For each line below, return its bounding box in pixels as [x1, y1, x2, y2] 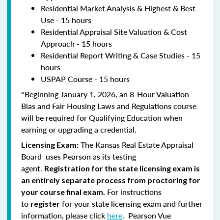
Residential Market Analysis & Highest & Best [41, 2, 195, 14]
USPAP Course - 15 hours [41, 73, 134, 84]
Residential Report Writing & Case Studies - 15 [41, 49, 200, 61]
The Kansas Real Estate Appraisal [79, 138, 193, 150]
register [30, 198, 60, 208]
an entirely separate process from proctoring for [21, 175, 200, 185]
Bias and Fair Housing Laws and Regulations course [21, 100, 196, 111]
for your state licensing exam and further [60, 197, 202, 209]
